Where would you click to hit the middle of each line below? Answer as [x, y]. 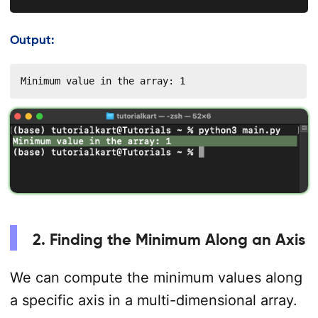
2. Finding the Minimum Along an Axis [169, 239]
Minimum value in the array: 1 [103, 81]
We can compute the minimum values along [156, 278]
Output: [32, 40]
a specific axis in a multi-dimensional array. [153, 301]
